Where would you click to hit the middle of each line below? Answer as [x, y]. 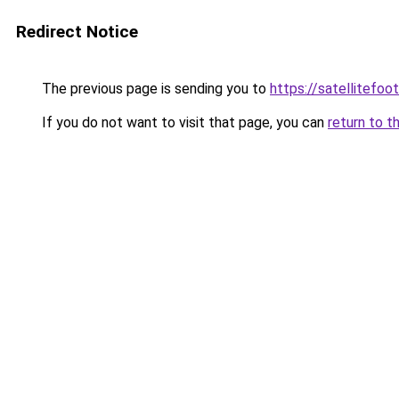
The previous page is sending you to [154, 89]
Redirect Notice [77, 32]
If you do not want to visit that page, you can [183, 122]
